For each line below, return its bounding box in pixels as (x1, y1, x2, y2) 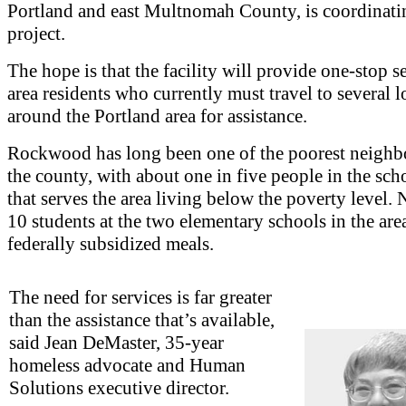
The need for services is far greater (9, 285, 272, 308)
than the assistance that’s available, (9, 308, 275, 331)
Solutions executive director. (9, 376, 229, 399)
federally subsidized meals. (7, 232, 214, 255)
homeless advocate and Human (9, 353, 246, 376)
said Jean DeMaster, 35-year (9, 331, 224, 353)
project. (7, 22, 65, 44)
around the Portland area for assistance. (7, 104, 307, 127)
